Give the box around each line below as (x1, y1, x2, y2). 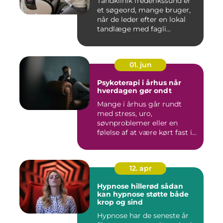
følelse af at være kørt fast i (97, 128, 192, 137)
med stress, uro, (97, 109, 152, 118)
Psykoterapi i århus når (97, 78, 169, 88)
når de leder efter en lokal (97, 15, 186, 24)
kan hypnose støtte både (97, 190, 189, 199)
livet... (97, 137, 116, 147)
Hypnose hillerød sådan (97, 182, 161, 191)
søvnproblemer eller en (97, 118, 178, 128)
